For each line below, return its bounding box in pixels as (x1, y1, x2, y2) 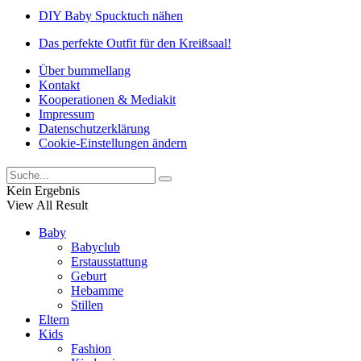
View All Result (6, 197, 88, 212)
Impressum (39, 106, 94, 121)
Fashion (71, 341, 111, 355)
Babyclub (71, 239, 120, 254)
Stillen (71, 297, 103, 312)
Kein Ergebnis (6, 183, 80, 197)
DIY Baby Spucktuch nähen (39, 8, 183, 23)
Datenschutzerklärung (39, 121, 150, 135)
